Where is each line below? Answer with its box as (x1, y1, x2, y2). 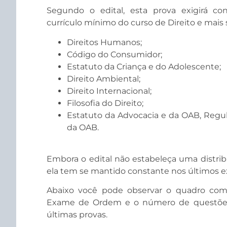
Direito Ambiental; (67, 73, 140, 84)
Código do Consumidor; (67, 49, 162, 59)
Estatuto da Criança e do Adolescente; (67, 61, 221, 71)
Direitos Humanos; (67, 37, 142, 47)
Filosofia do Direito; (67, 98, 143, 108)
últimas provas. (47, 210, 107, 220)
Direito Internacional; (67, 86, 152, 96)
